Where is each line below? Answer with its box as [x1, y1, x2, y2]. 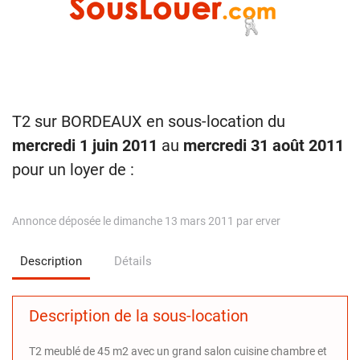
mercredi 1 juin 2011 [12, 136, 157, 155]
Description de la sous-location [29, 306, 248, 325]
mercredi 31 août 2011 [183, 136, 344, 155]
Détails [114, 254, 152, 268]
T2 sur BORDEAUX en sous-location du [12, 112, 285, 131]
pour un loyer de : [12, 160, 134, 179]
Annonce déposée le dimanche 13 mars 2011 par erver [12, 215, 280, 227]
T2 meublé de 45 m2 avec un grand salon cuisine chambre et [29, 345, 327, 358]
